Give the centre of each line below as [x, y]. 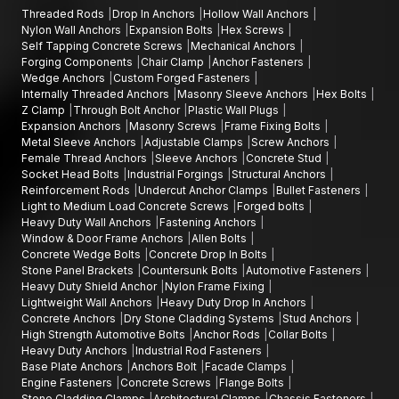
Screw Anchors [292, 142]
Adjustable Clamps [195, 142]
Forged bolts [272, 206]
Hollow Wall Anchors [257, 13]
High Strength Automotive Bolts [105, 334]
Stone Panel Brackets [79, 270]
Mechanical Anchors [244, 45]
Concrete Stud [285, 158]
